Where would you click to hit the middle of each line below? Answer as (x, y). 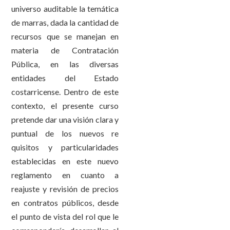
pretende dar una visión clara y (65, 119)
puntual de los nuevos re (65, 133)
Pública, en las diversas (65, 64)
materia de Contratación (65, 50)
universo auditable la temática (65, 8)
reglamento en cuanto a (65, 175)
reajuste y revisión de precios (65, 189)
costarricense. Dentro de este (65, 92)
